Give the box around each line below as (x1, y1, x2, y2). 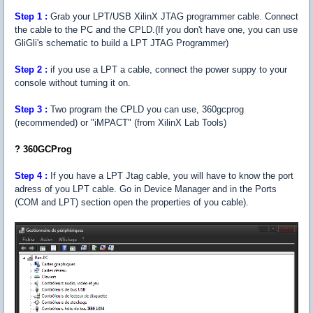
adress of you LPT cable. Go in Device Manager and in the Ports (15, 183, 277, 194)
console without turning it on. (15, 77, 131, 88)
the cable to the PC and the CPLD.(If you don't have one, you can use (15, 24, 298, 35)
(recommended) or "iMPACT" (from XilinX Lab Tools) (15, 117, 226, 128)
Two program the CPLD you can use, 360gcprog (48, 103, 244, 115)
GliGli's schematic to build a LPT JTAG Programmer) (15, 37, 228, 48)
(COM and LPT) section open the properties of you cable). (15, 196, 249, 208)
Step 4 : (15, 170, 48, 181)
